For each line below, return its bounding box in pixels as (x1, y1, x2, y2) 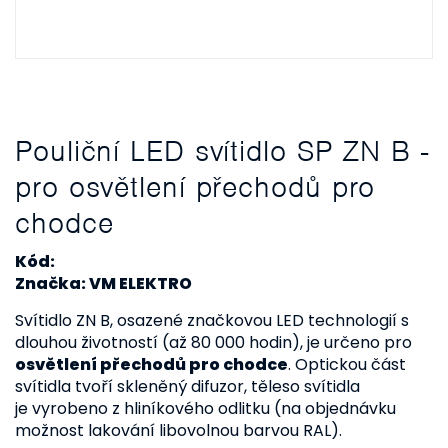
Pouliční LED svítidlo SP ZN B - (15, 133, 429, 169)
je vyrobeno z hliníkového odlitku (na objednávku (15, 397, 396, 420)
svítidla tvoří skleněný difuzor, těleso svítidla (15, 375, 360, 398)
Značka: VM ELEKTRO (15, 272, 192, 295)
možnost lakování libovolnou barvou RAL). (15, 419, 342, 442)
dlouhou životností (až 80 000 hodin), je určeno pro (15, 331, 412, 354)
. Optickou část (288, 353, 406, 376)
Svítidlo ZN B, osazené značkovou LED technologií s (15, 309, 409, 332)
